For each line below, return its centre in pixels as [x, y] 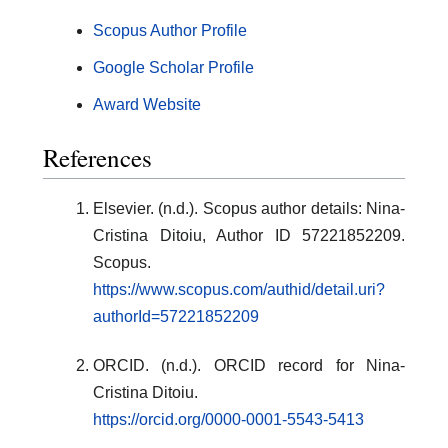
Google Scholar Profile [173, 67]
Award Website [147, 104]
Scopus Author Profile [170, 30]
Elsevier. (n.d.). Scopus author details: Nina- [249, 208]
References [97, 158]
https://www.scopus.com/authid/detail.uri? [239, 289]
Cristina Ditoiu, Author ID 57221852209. [249, 235]
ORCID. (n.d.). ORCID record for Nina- [249, 365]
